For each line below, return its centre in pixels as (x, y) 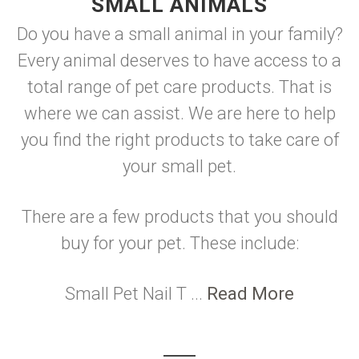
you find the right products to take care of (179, 140)
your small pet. (179, 166)
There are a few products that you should (179, 217)
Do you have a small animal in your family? (179, 34)
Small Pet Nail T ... (136, 294)
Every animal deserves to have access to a (179, 61)
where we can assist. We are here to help (179, 113)
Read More (250, 294)
